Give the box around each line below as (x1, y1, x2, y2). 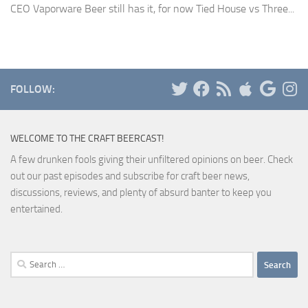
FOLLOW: (10, 82, 55, 96)
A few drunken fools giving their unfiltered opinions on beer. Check (10, 153, 293, 166)
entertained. (10, 203, 63, 216)
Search (10, 253, 38, 266)
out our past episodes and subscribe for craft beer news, (10, 170, 250, 183)
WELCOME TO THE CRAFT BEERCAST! (10, 133, 164, 145)
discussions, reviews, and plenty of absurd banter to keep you (10, 186, 272, 199)
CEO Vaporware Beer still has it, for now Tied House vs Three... (10, 2, 294, 16)
